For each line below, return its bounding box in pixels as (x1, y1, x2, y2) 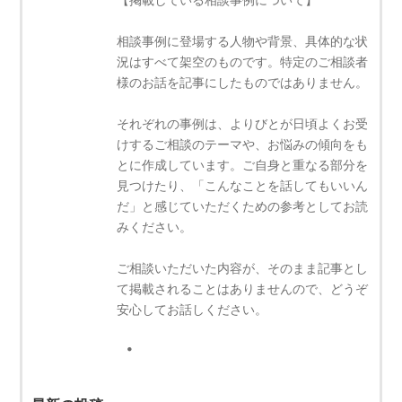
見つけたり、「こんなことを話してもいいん (117, 178, 369, 194)
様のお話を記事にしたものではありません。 (117, 74, 369, 91)
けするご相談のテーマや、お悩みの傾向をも (117, 136, 369, 153)
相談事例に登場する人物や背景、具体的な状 (117, 33, 369, 49)
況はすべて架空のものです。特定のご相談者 (117, 54, 369, 70)
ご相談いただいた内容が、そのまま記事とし (117, 260, 369, 276)
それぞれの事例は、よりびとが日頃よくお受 (117, 116, 369, 132)
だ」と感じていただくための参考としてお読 (117, 198, 369, 214)
